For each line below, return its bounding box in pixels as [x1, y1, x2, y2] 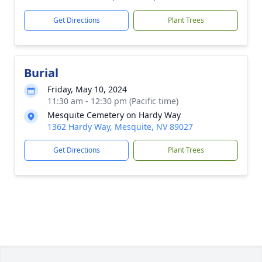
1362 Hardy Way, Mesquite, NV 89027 [47, 121, 193, 132]
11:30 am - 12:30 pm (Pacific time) [47, 95, 178, 106]
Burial [24, 65, 58, 81]
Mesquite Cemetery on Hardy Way [47, 109, 181, 120]
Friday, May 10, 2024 [47, 84, 127, 95]
